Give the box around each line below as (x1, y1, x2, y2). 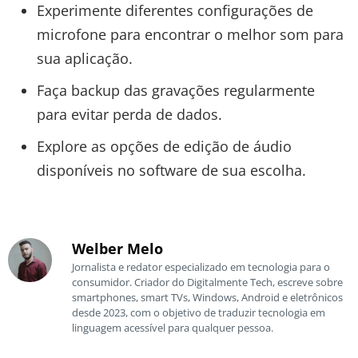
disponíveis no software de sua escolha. (36, 160, 306, 180)
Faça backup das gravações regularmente (36, 80, 315, 100)
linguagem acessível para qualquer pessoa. (72, 320, 273, 335)
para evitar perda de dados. (36, 104, 222, 124)
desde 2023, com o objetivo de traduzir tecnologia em (72, 304, 325, 320)
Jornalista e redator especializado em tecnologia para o (72, 259, 330, 274)
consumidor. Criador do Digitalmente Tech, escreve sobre (72, 274, 343, 289)
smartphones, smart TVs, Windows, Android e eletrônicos (72, 289, 343, 304)
